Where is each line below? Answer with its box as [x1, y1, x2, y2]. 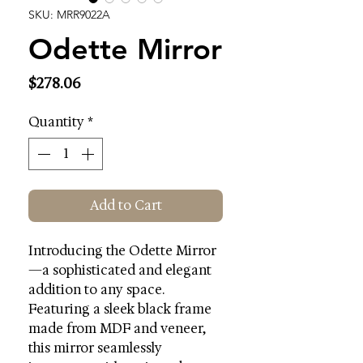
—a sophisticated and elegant [28, 262, 211, 279]
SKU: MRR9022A [28, 7, 110, 22]
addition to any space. [28, 281, 164, 298]
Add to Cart [89, 197, 162, 214]
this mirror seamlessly [28, 340, 162, 357]
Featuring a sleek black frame [28, 301, 211, 318]
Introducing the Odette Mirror [28, 242, 216, 259]
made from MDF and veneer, [28, 320, 206, 337]
